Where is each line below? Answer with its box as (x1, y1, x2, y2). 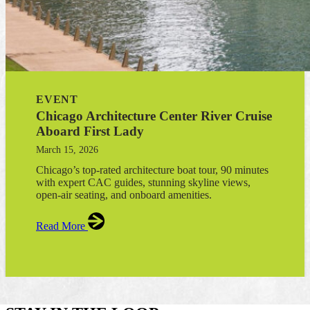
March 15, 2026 (36, 144, 98, 155)
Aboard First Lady (36, 123, 144, 138)
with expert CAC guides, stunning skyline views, (36, 176, 250, 188)
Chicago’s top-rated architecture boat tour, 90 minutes (36, 163, 268, 176)
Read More (36, 219, 88, 232)
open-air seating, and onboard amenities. (36, 188, 212, 201)
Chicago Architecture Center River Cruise (36, 108, 272, 123)
